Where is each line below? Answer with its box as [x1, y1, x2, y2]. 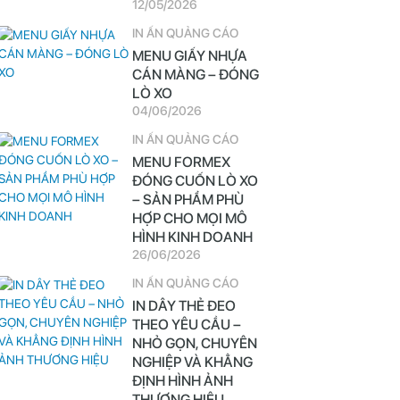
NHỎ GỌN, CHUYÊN [131, 335, 257, 352]
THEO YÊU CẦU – [131, 316, 241, 333]
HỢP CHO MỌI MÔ [131, 210, 247, 227]
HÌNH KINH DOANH [131, 229, 253, 246]
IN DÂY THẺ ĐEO [131, 297, 236, 314]
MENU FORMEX [131, 154, 230, 171]
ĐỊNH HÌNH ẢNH [131, 372, 233, 389]
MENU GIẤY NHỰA [131, 47, 247, 64]
